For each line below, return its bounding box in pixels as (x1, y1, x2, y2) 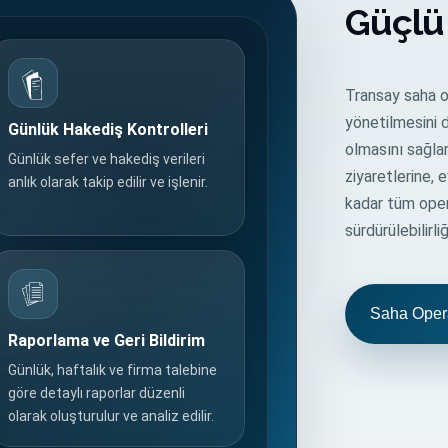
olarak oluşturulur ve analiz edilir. (7, 408, 214, 424)
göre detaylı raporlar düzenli (7, 385, 185, 401)
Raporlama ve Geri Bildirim (7, 331, 205, 350)
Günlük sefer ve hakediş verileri (7, 151, 205, 167)
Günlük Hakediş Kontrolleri (7, 120, 208, 139)
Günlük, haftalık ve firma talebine (7, 362, 217, 378)
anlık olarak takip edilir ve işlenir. (7, 174, 208, 190)
